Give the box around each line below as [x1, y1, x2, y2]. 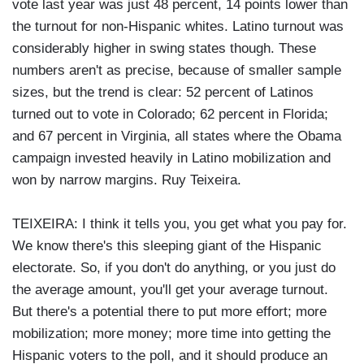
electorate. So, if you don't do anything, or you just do [12, 260, 336, 276]
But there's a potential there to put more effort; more [12, 304, 327, 320]
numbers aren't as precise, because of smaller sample [12, 63, 341, 79]
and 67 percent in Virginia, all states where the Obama [12, 128, 341, 145]
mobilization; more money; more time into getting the [12, 326, 331, 342]
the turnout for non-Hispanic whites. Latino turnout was [12, 19, 344, 35]
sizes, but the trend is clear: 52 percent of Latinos [12, 84, 314, 101]
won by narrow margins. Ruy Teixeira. [12, 172, 241, 188]
